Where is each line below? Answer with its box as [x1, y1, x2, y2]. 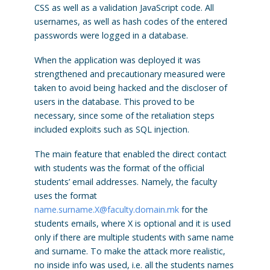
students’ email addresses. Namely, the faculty [34, 175, 217, 187]
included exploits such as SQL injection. [34, 123, 189, 135]
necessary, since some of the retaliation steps [34, 109, 215, 121]
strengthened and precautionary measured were [34, 67, 225, 80]
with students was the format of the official [34, 162, 204, 174]
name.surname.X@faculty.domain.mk [34, 203, 179, 215]
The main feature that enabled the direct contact [34, 148, 227, 160]
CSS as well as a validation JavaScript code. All [34, 1, 214, 13]
